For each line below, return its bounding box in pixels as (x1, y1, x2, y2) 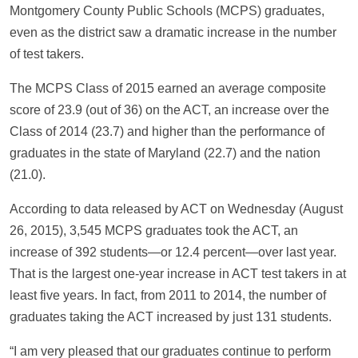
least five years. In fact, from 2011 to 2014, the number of (10, 288, 326, 302)
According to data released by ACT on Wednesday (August (10, 201, 343, 216)
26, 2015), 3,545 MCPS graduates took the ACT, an (10, 223, 298, 237)
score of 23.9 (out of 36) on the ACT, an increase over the (10, 102, 329, 117)
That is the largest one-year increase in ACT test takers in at (10, 266, 346, 280)
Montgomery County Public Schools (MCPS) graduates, (10, 3, 324, 18)
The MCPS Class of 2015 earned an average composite (10, 81, 326, 95)
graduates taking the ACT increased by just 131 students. (10, 309, 332, 324)
